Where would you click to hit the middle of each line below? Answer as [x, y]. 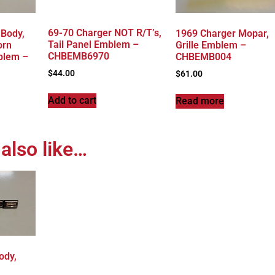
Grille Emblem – [211, 45]
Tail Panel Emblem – [93, 44]
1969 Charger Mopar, [222, 33]
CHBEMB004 [203, 56]
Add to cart [72, 100]
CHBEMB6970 [78, 56]
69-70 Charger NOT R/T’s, [104, 33]
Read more [199, 101]
